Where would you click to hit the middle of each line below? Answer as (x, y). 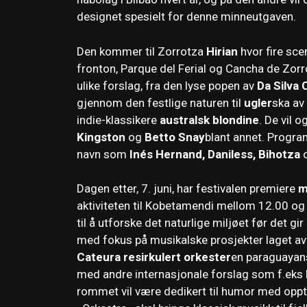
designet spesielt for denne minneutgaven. (186, 17)
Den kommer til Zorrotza (142, 51)
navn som (102, 154)
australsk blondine (209, 120)
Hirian (222, 51)
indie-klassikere (118, 120)
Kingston (101, 137)
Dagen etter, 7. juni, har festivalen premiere (187, 189)
